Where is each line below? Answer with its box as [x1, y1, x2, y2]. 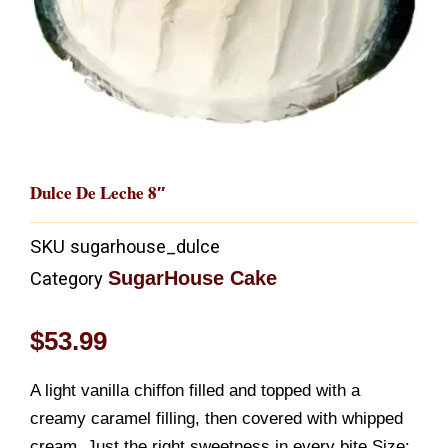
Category [30, 268, 103, 290]
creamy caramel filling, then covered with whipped [30, 408, 403, 428]
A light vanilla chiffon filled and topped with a [30, 380, 360, 400]
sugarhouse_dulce [70, 236, 220, 258]
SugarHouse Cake [108, 267, 277, 290]
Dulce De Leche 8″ [30, 179, 165, 205]
